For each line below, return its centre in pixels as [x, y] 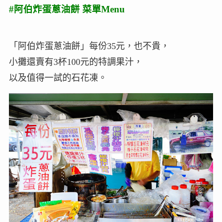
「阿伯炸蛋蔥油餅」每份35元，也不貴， [89, 46]
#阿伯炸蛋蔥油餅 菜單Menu [67, 9]
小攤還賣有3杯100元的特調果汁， [76, 62]
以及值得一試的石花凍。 [58, 78]
